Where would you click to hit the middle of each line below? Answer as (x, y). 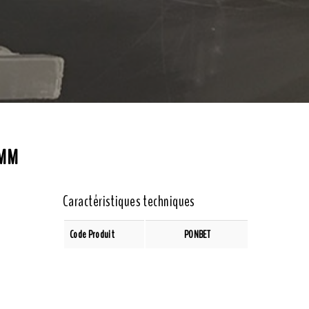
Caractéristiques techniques (129, 201)
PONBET (197, 235)
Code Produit (92, 235)
